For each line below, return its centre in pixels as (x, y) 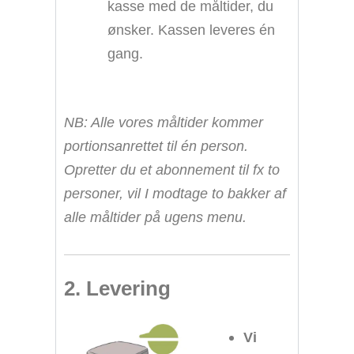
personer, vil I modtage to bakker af (175, 193)
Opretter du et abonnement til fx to (172, 169)
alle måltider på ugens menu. (155, 217)
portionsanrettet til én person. (156, 146)
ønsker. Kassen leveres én (191, 29)
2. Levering (117, 289)
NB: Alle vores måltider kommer (164, 122)
